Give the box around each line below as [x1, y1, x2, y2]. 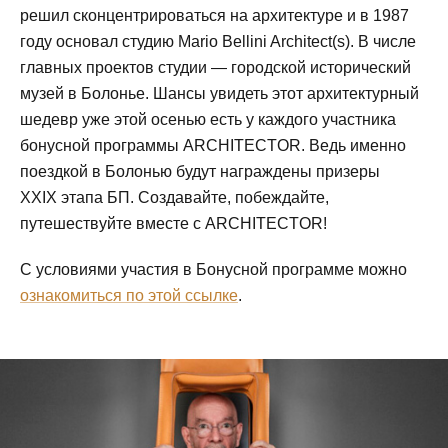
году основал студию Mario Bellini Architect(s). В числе [20, 33, 416, 50]
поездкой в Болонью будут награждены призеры [20, 163, 380, 180]
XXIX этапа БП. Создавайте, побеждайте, [20, 189, 329, 206]
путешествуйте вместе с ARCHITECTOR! [20, 215, 327, 232]
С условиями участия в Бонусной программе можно [20, 261, 407, 278]
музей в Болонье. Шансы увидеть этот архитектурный [20, 85, 419, 102]
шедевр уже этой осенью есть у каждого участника [20, 111, 396, 128]
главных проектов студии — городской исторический [20, 59, 411, 76]
